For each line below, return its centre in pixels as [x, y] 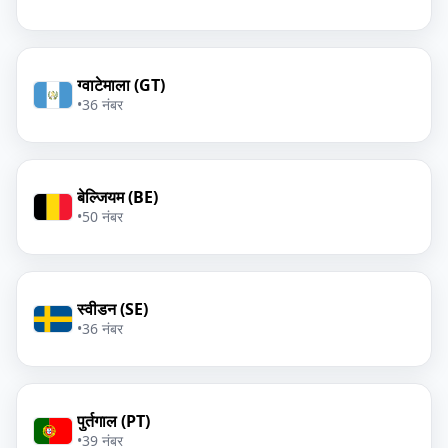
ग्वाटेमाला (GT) [121, 85]
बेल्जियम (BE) [117, 197]
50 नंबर [102, 216]
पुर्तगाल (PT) [113, 421]
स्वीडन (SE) [112, 309]
